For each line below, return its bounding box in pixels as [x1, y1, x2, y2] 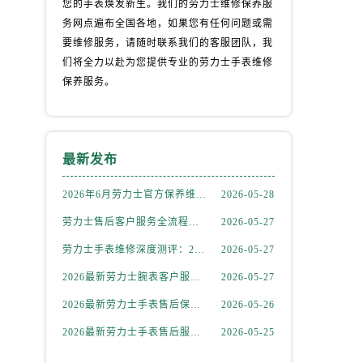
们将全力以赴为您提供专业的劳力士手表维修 [62, 57, 273, 68]
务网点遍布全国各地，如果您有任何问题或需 [62, 18, 273, 29]
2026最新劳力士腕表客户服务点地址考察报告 [190, 271, 200, 283]
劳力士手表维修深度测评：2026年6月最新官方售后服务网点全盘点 [194, 244, 204, 255]
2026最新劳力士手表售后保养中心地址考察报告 [190, 299, 200, 310]
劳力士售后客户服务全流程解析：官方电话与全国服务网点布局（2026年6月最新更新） [188, 216, 199, 228]
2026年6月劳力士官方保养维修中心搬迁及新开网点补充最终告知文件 [195, 189, 206, 200]
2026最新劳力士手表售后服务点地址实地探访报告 [190, 327, 200, 338]
